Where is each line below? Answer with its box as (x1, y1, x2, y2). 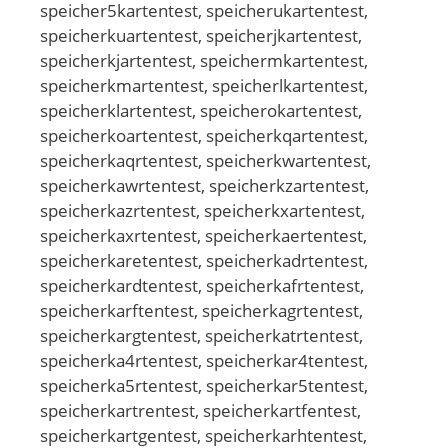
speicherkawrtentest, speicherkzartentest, (40, 173, 369, 197)
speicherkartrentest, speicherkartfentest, (40, 398, 361, 422)
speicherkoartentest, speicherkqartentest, (40, 123, 368, 147)
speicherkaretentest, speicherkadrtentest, (40, 248, 368, 272)
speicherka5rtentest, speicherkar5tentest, (40, 373, 368, 397)
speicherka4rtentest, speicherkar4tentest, (40, 348, 368, 372)
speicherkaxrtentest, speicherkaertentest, (40, 223, 367, 247)
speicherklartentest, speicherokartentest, (40, 98, 362, 122)
